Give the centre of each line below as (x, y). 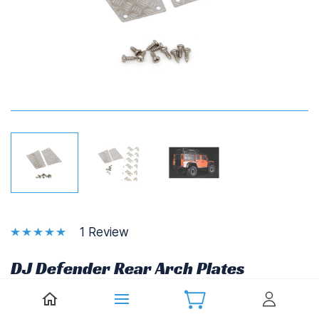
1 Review (104, 232)
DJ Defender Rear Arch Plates (128, 268)
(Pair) (32, 292)
